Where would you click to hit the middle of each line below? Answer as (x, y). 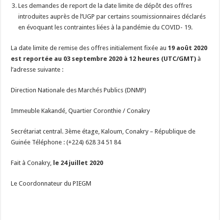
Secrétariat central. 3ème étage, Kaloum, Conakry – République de (103, 132)
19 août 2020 (187, 48)
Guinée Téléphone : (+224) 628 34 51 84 (66, 142)
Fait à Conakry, (32, 163)
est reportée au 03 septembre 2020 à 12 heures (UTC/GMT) (104, 59)
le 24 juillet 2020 (78, 163)
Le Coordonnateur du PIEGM (51, 184)
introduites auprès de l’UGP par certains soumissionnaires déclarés (112, 17)
